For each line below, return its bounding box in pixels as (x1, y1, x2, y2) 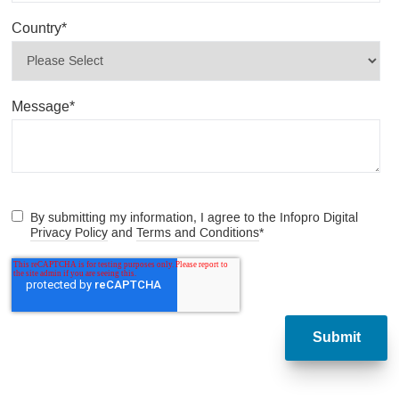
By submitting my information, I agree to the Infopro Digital (29, 209, 358, 225)
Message (11, 96, 69, 116)
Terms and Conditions (135, 224, 259, 240)
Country (11, 18, 61, 37)
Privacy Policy (29, 224, 108, 240)
